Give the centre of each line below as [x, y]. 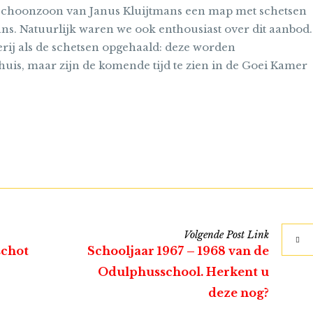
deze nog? [238, 293]
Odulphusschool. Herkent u [183, 272]
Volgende [203, 235]
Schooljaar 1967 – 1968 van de [178, 251]
